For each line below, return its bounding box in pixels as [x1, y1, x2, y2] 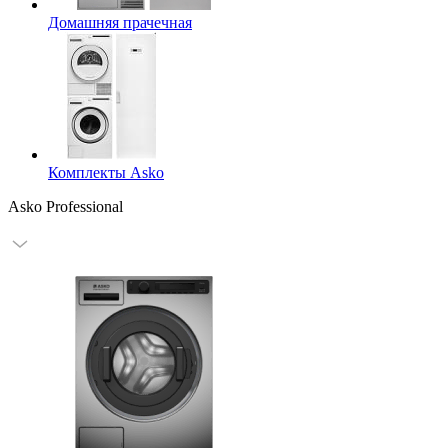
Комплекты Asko [48, 164, 164, 181]
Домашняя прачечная [48, 14, 192, 31]
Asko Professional [8, 198, 123, 215]
